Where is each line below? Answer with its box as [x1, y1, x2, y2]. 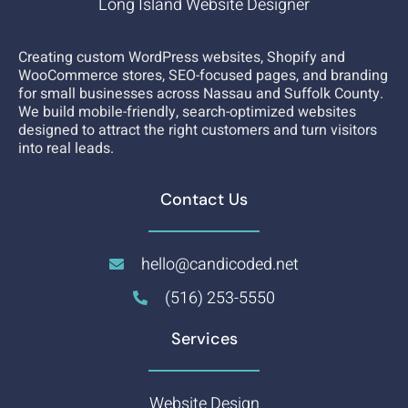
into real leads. [18, 138, 114, 160]
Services [170, 327, 238, 350]
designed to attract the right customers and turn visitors [18, 119, 377, 142]
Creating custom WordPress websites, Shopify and [18, 46, 345, 69]
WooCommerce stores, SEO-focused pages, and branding [18, 65, 388, 87]
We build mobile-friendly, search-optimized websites [18, 101, 356, 124]
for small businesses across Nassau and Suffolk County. [18, 83, 383, 106]
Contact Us [160, 188, 248, 210]
